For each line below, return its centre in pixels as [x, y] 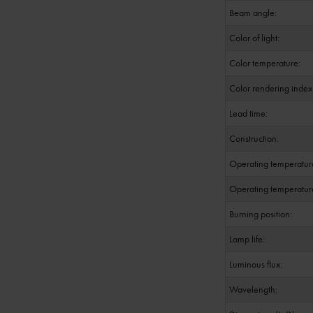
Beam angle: [253, 13]
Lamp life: [247, 239]
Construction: [254, 138]
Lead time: [248, 113]
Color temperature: [265, 63]
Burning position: [261, 214]
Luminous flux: [256, 264]
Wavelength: [253, 289]
